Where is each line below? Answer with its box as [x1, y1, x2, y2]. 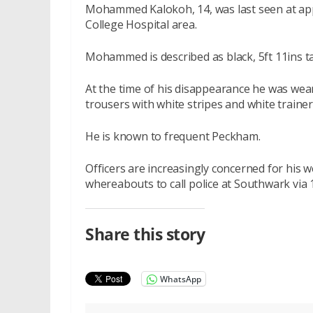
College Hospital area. [85, 17, 197, 32]
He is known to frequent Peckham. [85, 129, 261, 144]
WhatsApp [160, 272, 201, 285]
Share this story [85, 223, 205, 245]
